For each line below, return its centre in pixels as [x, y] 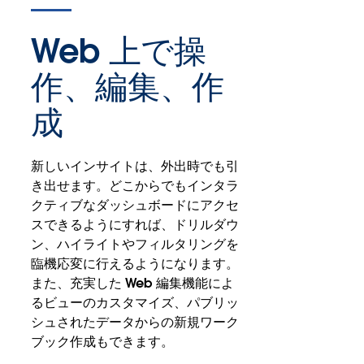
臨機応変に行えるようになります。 [135, 263]
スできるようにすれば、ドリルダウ [135, 224]
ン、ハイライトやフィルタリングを [135, 244]
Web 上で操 [119, 51]
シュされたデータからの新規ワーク [135, 322]
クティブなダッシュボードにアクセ [135, 205]
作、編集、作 [128, 87]
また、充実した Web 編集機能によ [133, 283]
